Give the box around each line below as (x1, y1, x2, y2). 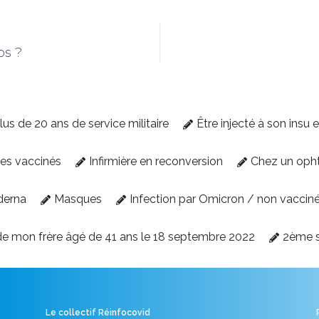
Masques (53, 192, 102, 206)
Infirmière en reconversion (88, 155, 223, 168)
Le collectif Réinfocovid (45, 308, 150, 318)
